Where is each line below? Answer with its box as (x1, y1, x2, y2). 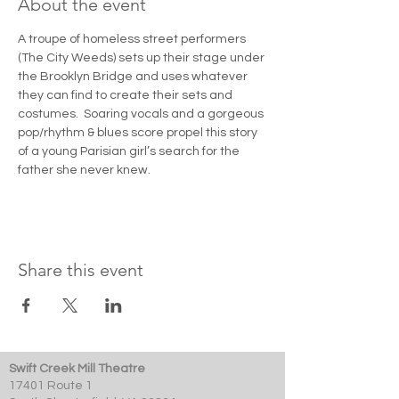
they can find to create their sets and (18, 89, 235, 102)
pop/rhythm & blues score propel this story (18, 126, 260, 139)
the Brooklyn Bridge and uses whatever (18, 70, 250, 83)
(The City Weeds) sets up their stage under (18, 52, 267, 64)
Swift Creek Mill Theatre (9, 362, 145, 375)
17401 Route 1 (9, 379, 93, 392)
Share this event (18, 259, 143, 281)
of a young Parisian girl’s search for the (18, 145, 242, 158)
